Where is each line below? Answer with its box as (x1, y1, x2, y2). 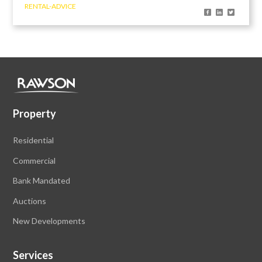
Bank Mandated (13, 175, 71, 186)
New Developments (13, 216, 86, 226)
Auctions (13, 195, 47, 206)
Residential (13, 135, 54, 146)
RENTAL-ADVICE (25, 2, 77, 11)
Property (13, 107, 57, 120)
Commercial (13, 155, 56, 166)
